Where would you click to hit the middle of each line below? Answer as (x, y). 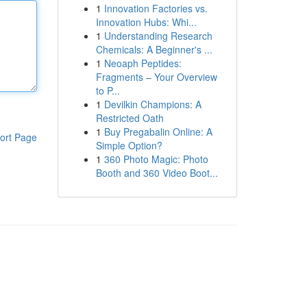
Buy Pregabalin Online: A (158, 132)
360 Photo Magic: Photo (156, 159)
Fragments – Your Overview (156, 77)
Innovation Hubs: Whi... (146, 22)
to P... (108, 90)
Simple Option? (129, 145)
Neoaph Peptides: (143, 63)
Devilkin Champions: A (152, 104)
